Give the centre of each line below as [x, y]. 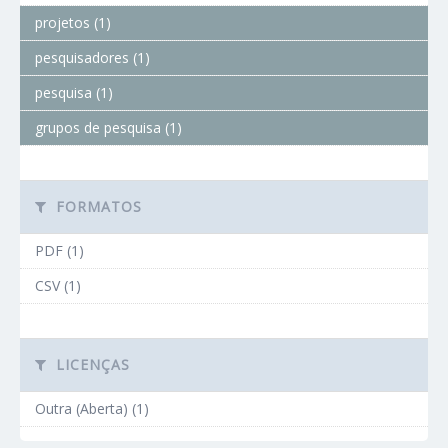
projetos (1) [73, 22]
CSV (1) [58, 285]
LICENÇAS [90, 364]
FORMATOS [96, 206]
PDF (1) [59, 250]
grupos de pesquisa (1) [108, 127]
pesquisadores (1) [92, 57]
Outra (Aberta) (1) [92, 408]
